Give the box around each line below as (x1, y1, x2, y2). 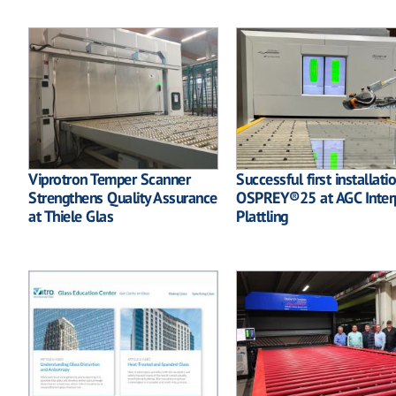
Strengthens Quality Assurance (28, 187, 217, 209)
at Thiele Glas (28, 206, 113, 227)
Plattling (236, 206, 288, 227)
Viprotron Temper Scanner (28, 169, 190, 190)
